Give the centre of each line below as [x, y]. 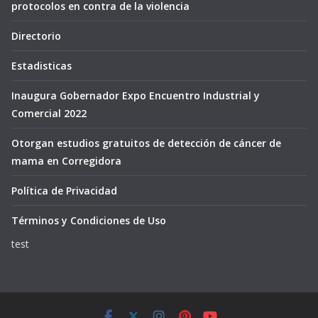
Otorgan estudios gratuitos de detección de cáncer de [146, 143]
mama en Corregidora [66, 161]
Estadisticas [42, 66]
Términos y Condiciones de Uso [89, 221]
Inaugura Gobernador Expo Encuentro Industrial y [136, 96]
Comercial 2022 [49, 114]
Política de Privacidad [64, 191]
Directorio [36, 36]
